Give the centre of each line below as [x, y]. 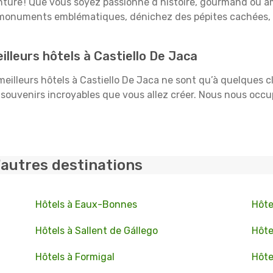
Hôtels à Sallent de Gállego [96, 231]
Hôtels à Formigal [75, 257]
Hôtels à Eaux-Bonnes [86, 204]
